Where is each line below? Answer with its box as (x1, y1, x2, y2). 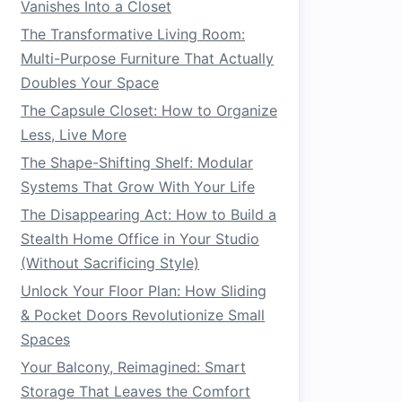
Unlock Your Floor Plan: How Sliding (21, 282, 267, 300)
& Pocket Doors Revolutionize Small (21, 306, 265, 324)
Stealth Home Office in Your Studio (21, 230, 259, 248)
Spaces (21, 330, 70, 348)
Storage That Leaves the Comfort (21, 382, 250, 400)
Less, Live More (21, 126, 127, 144)
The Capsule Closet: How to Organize (21, 101, 277, 119)
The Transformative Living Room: (21, 25, 245, 43)
